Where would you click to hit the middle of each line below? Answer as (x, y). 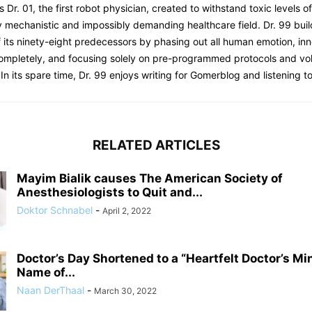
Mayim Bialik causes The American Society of (150, 179)
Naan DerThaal (50, 290)
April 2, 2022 (127, 211)
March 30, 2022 (125, 291)
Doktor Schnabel (55, 210)
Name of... (46, 273)
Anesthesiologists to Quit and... (110, 193)
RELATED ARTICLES (156, 146)
